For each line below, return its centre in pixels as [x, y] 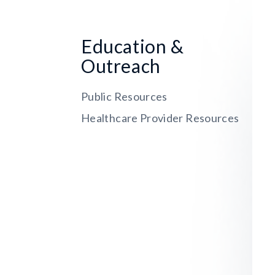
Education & [133, 46]
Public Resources [124, 97]
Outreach [121, 66]
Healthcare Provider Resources [160, 118]
